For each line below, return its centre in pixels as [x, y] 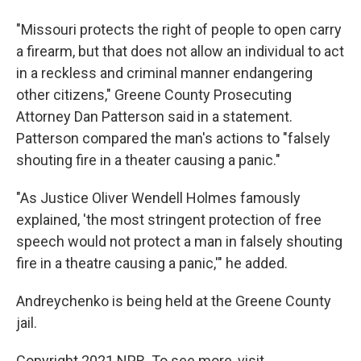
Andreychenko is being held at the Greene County [174, 301]
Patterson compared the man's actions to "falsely [173, 138]
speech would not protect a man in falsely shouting [179, 241]
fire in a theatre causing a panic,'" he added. [152, 263]
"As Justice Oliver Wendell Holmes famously [158, 198]
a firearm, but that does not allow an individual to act [180, 51]
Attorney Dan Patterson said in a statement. [154, 116]
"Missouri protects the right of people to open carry [179, 29]
